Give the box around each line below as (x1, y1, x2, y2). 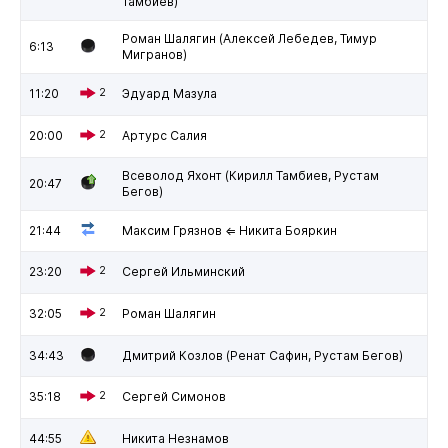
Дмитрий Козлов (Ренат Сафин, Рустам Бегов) (121, 347, 403, 363)
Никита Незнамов (121, 430, 229, 446)
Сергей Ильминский (121, 263, 245, 279)
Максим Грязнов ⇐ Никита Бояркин (121, 222, 337, 238)
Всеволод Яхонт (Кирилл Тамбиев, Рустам (121, 167, 379, 183)
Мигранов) (121, 46, 187, 62)
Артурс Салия (121, 127, 207, 143)
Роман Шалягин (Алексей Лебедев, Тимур (121, 30, 377, 46)
